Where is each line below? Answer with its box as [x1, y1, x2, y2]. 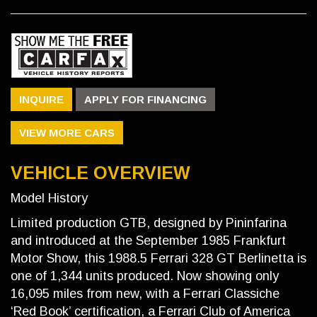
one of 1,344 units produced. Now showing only [11, 269, 279, 284]
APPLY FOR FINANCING [84, 93, 207, 106]
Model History [11, 191, 88, 206]
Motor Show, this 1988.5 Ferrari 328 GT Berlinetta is [11, 251, 306, 266]
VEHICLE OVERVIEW [11, 163, 190, 183]
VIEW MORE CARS [19, 127, 115, 139]
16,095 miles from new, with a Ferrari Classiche [11, 287, 279, 301]
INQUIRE [19, 93, 64, 106]
